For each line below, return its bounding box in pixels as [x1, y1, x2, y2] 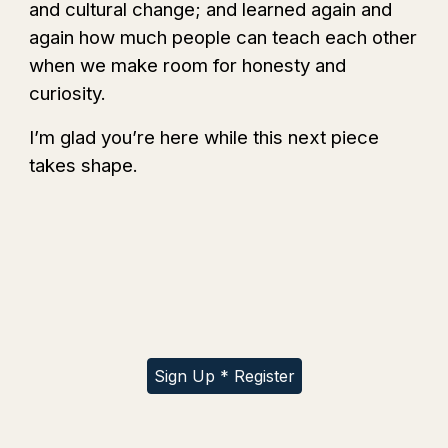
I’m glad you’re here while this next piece [29, 126, 380, 149]
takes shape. [29, 154, 139, 177]
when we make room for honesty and [29, 54, 347, 77]
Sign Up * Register [153, 366, 295, 386]
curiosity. [29, 82, 107, 105]
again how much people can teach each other [29, 26, 418, 49]
